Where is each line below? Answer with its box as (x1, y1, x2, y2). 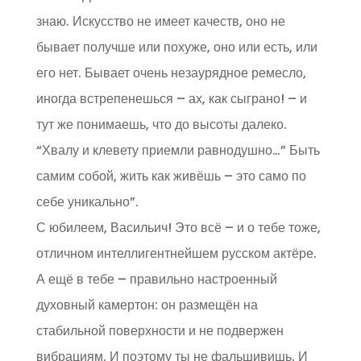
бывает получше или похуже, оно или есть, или (35, 38, 317, 57)
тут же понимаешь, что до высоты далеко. (35, 115, 287, 135)
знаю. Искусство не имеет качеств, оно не (35, 12, 285, 31)
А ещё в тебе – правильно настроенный (35, 270, 277, 289)
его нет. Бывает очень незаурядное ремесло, (35, 64, 306, 83)
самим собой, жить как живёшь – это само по (35, 167, 306, 186)
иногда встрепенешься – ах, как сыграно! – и (35, 89, 307, 109)
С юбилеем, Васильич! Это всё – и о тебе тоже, (35, 218, 321, 238)
